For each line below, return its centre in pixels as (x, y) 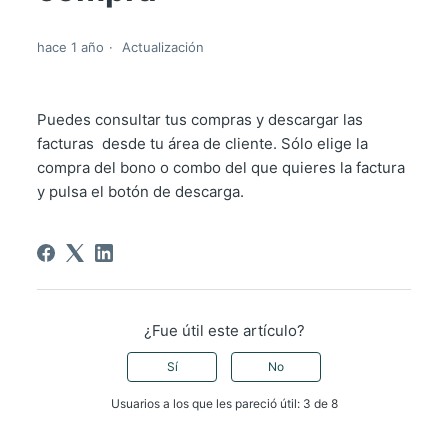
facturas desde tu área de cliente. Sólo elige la (202, 144)
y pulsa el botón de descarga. (140, 192)
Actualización (162, 47)
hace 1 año (70, 47)
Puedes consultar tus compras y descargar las (199, 120)
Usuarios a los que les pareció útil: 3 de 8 (224, 404)
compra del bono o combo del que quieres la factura (220, 168)
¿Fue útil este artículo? (224, 331)
